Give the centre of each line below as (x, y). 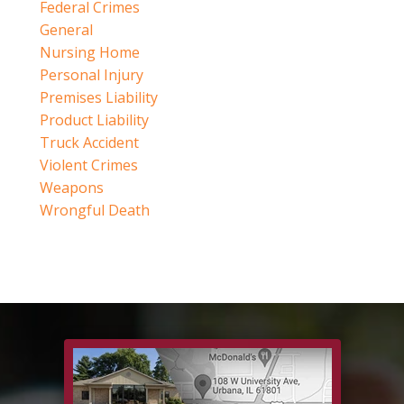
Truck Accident (89, 143)
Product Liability (94, 120)
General (66, 30)
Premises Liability (99, 98)
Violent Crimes (89, 165)
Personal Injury (92, 75)
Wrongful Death (95, 211)
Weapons (72, 188)
